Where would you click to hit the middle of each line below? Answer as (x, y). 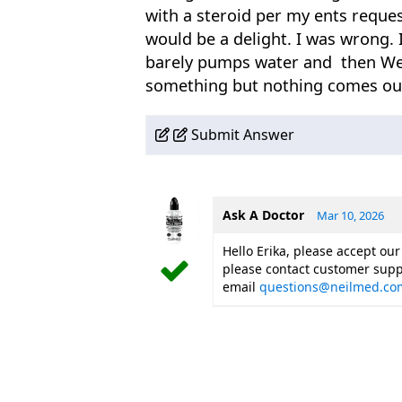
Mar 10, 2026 (350, 215)
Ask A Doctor (263, 215)
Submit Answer (241, 135)
